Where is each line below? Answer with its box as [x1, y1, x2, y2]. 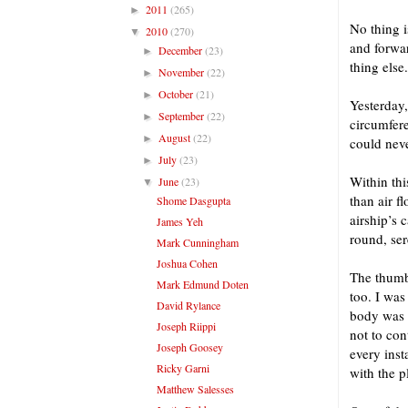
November [158, 64, 208, 79]
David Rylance [156, 297, 220, 312]
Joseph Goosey [156, 339, 223, 354]
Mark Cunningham [156, 234, 239, 250]
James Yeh [156, 213, 203, 229]
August [158, 129, 194, 145]
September [158, 107, 208, 123]
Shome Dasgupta [156, 192, 230, 208]
